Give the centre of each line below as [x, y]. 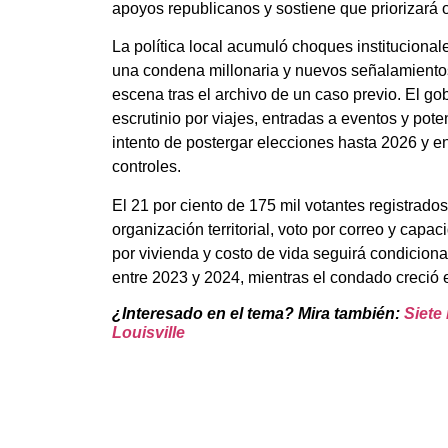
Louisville [148, 332]
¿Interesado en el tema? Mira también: [258, 313]
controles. [146, 167]
